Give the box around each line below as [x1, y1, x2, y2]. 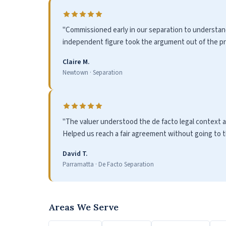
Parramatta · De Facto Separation [63, 159, 154, 169]
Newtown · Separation [63, 68, 123, 77]
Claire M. [63, 56, 90, 67]
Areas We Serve [48, 201, 119, 213]
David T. [63, 148, 88, 159]
